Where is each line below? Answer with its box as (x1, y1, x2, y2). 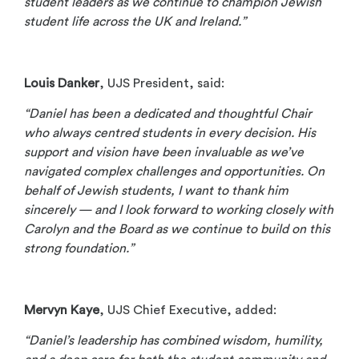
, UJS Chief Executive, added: (99, 303, 276, 317)
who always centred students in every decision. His (24, 127, 316, 140)
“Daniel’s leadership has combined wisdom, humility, (24, 334, 323, 348)
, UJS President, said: (99, 76, 224, 90)
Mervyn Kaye (24, 303, 99, 317)
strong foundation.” (24, 242, 134, 256)
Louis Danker (24, 76, 99, 90)
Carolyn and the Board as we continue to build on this (24, 223, 330, 236)
